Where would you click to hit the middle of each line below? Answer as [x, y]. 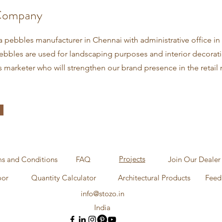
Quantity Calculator [63, 178]
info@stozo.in [102, 194]
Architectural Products [154, 178]
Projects [132, 159]
